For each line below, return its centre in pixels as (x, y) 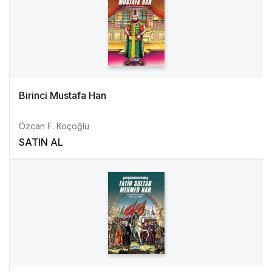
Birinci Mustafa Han (63, 95)
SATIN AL (41, 142)
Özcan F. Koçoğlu (54, 126)
